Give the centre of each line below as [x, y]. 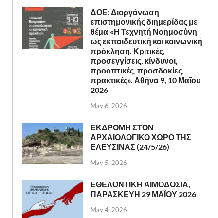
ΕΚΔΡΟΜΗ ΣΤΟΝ [122, 127]
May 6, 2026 [109, 106]
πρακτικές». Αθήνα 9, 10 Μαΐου [145, 80]
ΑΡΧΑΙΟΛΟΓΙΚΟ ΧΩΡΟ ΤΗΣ [141, 137]
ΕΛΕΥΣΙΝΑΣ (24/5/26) [130, 147]
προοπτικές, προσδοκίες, [137, 71]
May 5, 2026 [109, 162]
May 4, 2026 [109, 209]
